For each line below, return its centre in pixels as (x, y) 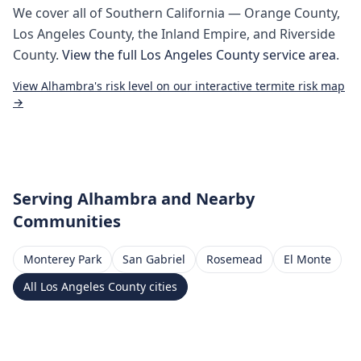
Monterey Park (62, 259)
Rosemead (234, 259)
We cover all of (59, 13)
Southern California (165, 13)
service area (298, 55)
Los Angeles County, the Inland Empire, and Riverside (174, 34)
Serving (45, 199)
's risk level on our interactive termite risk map (220, 86)
